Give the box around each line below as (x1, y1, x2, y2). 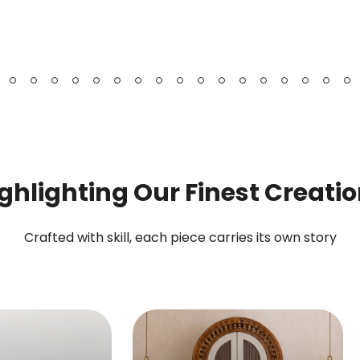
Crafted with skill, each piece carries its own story (23, 228, 337, 247)
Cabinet (268, 60, 319, 79)
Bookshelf (90, 9, 153, 27)
